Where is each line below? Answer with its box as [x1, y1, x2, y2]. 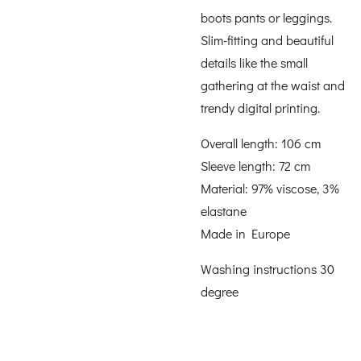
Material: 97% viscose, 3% [201, 180, 339, 197]
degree [201, 283, 239, 300]
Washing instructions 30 [201, 260, 334, 277]
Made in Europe [201, 225, 290, 242]
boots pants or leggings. [201, 9, 332, 26]
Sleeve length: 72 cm [201, 157, 310, 174]
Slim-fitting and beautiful [201, 31, 334, 48]
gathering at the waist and [201, 77, 345, 93]
